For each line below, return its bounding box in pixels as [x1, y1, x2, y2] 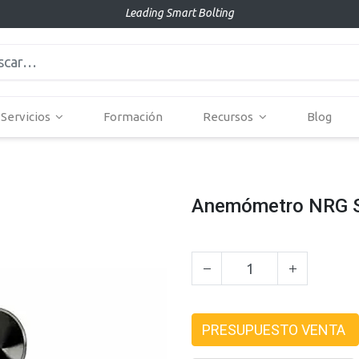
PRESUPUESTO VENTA [202, 321, 345, 338]
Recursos [203, 110, 254, 123]
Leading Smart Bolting [125, 6, 234, 19]
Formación [103, 110, 163, 123]
